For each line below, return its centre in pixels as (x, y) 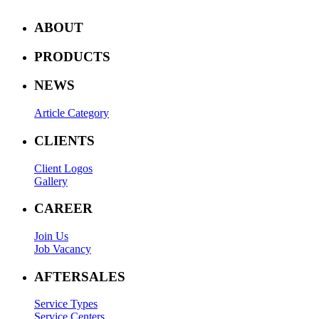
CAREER (63, 209)
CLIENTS (64, 140)
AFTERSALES (80, 276)
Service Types (66, 304)
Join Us (51, 236)
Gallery (51, 181)
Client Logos (63, 168)
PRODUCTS (72, 56)
